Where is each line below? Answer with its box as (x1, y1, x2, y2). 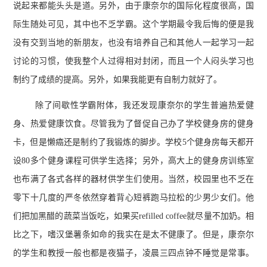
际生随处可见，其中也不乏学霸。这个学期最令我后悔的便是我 (13, 19, 254, 29)
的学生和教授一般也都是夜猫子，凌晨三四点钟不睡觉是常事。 (13, 249, 254, 257)
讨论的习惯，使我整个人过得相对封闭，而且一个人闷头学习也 (13, 56, 254, 66)
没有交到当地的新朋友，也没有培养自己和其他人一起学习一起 (13, 38, 254, 47)
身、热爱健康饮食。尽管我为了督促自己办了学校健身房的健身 (13, 119, 254, 128)
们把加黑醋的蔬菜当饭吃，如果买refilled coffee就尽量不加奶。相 (13, 212, 254, 221)
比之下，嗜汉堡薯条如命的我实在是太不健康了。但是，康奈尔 (13, 230, 254, 239)
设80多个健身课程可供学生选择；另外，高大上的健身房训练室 (13, 156, 254, 165)
